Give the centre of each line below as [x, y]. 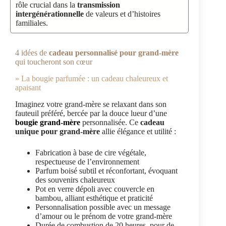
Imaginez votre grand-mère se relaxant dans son [91, 104]
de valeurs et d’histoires [122, 14]
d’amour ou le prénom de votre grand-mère [104, 216]
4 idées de [32, 53]
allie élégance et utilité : [138, 131]
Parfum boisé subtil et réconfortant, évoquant [106, 171]
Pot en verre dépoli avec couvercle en [95, 189]
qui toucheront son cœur [54, 62]
